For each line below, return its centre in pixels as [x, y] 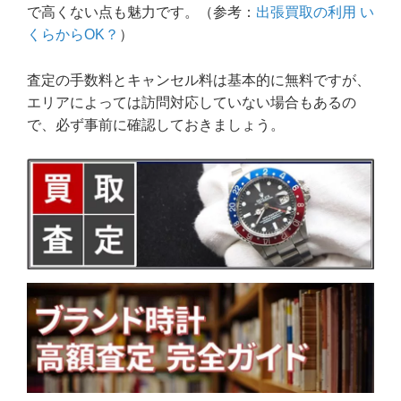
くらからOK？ [73, 35]
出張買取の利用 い [315, 13]
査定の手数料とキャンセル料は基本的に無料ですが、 [199, 80]
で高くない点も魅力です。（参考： [141, 13]
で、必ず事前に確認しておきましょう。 [156, 124]
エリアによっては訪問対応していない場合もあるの [192, 102]
